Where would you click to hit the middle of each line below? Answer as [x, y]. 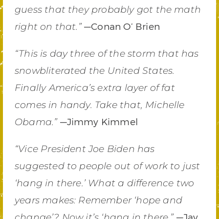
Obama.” [37, 122]
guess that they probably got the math [108, 10]
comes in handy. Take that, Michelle [100, 105]
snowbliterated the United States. [95, 71]
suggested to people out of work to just [108, 166]
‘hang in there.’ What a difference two [105, 183]
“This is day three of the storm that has [107, 54]
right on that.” [50, 27]
